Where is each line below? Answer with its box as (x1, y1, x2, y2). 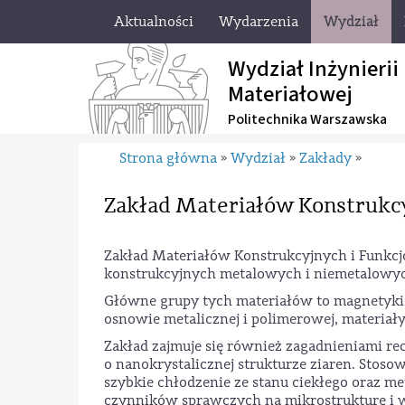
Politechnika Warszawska (228, 109, 387, 129)
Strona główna (119, 149, 218, 167)
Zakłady (299, 149, 353, 167)
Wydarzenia (219, 13, 298, 31)
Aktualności (114, 13, 193, 31)
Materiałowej (228, 79, 353, 110)
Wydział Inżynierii (228, 53, 399, 85)
